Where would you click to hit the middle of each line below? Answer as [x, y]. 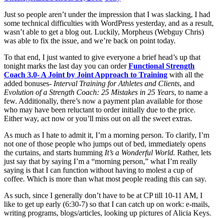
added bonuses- [29, 84]
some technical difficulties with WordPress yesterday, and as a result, [109, 23]
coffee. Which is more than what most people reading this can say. [105, 179]
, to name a [191, 92]
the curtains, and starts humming [54, 153]
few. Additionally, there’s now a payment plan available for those [103, 101]
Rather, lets [193, 153]
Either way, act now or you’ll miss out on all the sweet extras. [98, 119]
